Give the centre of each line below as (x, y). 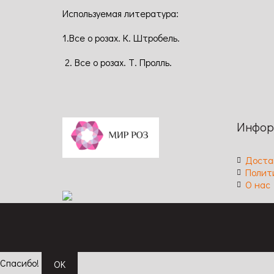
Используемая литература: (120, 13)
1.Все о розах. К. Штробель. (121, 38)
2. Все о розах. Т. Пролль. (117, 62)
